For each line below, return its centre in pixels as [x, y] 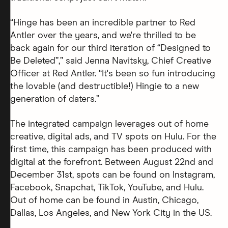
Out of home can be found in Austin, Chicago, [104, 200]
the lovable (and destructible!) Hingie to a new [105, 86]
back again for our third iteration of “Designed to [110, 48]
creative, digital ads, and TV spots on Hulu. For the [113, 137]
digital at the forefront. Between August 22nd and [112, 162]
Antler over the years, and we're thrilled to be [103, 35]
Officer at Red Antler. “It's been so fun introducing [113, 74]
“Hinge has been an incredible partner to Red [103, 23]
